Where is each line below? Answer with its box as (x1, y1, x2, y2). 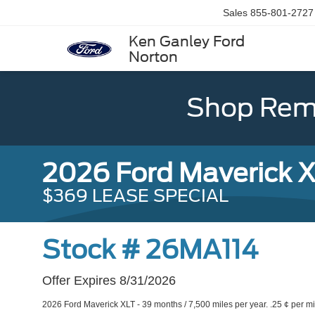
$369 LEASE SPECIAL (42, 186, 229, 206)
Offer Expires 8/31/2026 (42, 274, 176, 288)
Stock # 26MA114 (42, 234, 258, 265)
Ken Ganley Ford (129, 33, 245, 51)
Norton (129, 49, 178, 66)
